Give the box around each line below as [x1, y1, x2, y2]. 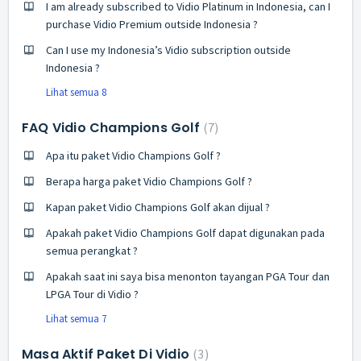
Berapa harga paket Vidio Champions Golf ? [46, 173, 252, 189]
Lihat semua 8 [46, 85, 106, 99]
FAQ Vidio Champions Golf [22, 118, 203, 137]
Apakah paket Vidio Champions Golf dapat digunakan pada [46, 225, 325, 240]
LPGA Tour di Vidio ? [46, 286, 139, 301]
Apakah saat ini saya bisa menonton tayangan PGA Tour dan [46, 268, 330, 284]
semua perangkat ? [46, 243, 138, 258]
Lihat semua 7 [46, 311, 106, 326]
